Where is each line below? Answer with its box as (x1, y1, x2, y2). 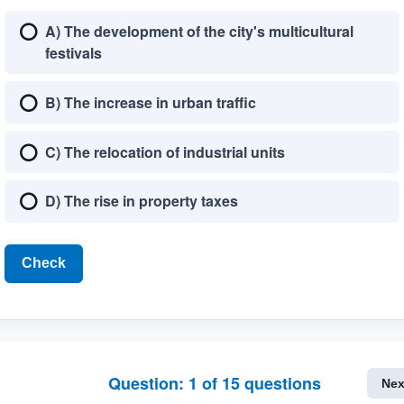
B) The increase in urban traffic (44, 91, 256, 113)
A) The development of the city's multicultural (44, 20, 353, 41)
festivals (44, 41, 102, 63)
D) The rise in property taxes (44, 190, 238, 212)
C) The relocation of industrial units (44, 141, 285, 162)
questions (240, 371, 322, 395)
